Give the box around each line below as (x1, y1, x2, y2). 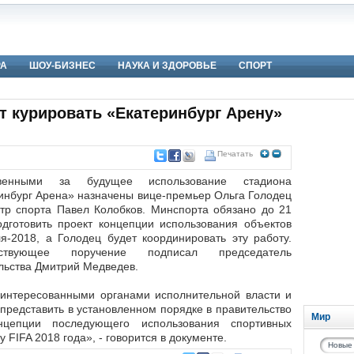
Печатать (217, 149, 253, 158)
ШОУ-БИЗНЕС (29, 60, 96, 71)
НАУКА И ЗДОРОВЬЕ (118, 60, 217, 71)
